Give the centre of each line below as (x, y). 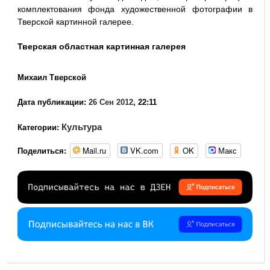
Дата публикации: (52, 102)
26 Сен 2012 (111, 102)
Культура (81, 127)
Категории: (39, 127)
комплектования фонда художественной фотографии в (135, 9)
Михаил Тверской (52, 77)
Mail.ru (94, 150)
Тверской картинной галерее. (75, 22)
